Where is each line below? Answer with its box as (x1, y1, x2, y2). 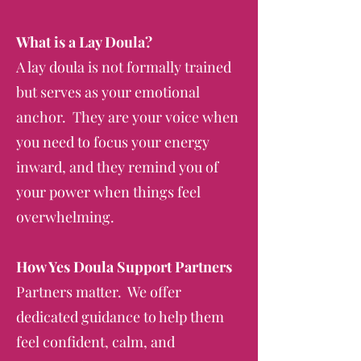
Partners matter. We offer (16, 282, 181, 301)
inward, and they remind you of (16, 157, 218, 176)
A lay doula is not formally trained (16, 57, 231, 77)
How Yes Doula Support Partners (16, 257, 232, 276)
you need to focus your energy (16, 132, 210, 151)
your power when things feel (16, 182, 201, 201)
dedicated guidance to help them (16, 307, 224, 326)
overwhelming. (16, 207, 114, 226)
